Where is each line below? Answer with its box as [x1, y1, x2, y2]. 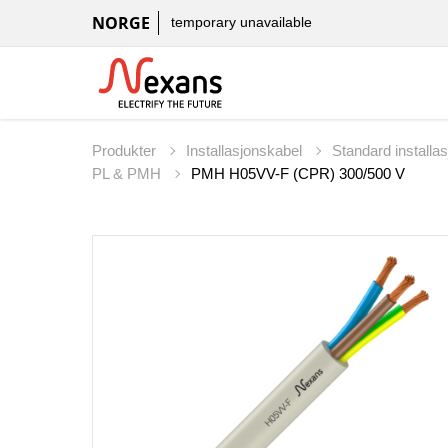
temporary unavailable [171, 14, 312, 31]
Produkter [92, 142, 160, 160]
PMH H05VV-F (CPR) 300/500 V [191, 165, 405, 183]
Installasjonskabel [186, 142, 306, 160]
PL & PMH [92, 165, 165, 183]
